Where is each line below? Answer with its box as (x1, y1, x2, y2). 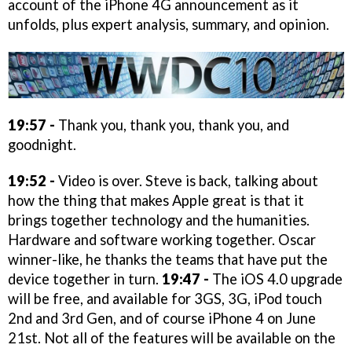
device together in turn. (8, 270, 162, 288)
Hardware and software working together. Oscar (8, 231, 316, 249)
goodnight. (8, 135, 76, 153)
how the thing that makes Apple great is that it (8, 192, 304, 210)
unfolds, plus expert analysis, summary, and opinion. (8, 16, 329, 34)
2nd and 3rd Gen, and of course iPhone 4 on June (8, 310, 316, 328)
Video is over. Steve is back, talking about (55, 172, 318, 190)
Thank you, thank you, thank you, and (55, 115, 289, 134)
